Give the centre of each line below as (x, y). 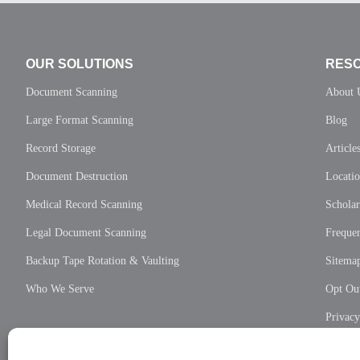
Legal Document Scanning (86, 232)
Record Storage (61, 148)
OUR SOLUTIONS (80, 63)
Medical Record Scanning (84, 204)
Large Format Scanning (80, 120)
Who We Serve (60, 288)
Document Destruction (77, 176)
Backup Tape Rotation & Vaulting (102, 260)
